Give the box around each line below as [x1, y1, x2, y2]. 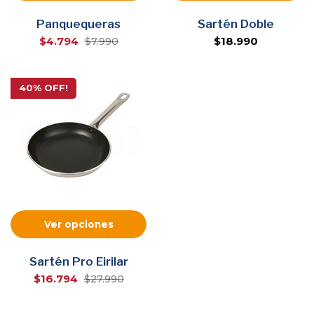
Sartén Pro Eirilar [29, 254, 128, 268]
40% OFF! [19, 82, 68, 94]
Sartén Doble [197, 16, 274, 31]
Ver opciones [43, 218, 114, 230]
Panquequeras [36, 16, 121, 31]
